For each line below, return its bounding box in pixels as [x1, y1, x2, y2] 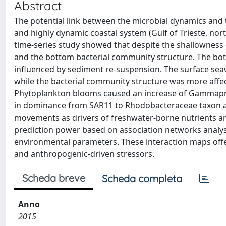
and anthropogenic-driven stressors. [14, 148, 154, 159]
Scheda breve [22, 172, 85, 184]
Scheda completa [102, 172, 182, 185]
